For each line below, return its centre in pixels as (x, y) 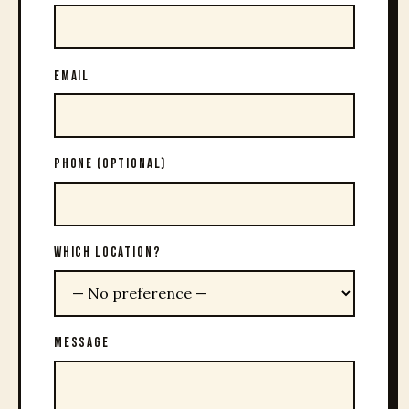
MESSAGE (82, 343)
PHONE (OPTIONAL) (110, 164)
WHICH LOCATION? (108, 253)
